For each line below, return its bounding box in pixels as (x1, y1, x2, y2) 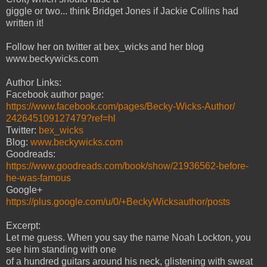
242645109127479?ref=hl (6, 113, 116, 123)
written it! (6, 17, 44, 28)
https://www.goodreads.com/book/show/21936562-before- (6, 160, 249, 171)
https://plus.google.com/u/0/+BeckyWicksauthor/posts (6, 196, 230, 207)
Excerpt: (6, 220, 41, 231)
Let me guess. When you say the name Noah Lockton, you (6, 232, 251, 243)
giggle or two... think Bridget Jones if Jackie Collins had (6, 5, 238, 16)
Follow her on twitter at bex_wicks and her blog (6, 41, 204, 52)
